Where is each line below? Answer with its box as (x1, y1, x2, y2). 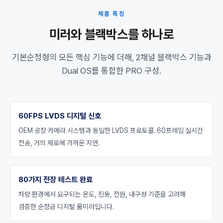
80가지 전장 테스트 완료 (18, 175, 93, 184)
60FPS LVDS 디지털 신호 (18, 111, 101, 120)
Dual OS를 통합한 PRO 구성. (62, 66, 161, 76)
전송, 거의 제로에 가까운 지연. (18, 139, 100, 147)
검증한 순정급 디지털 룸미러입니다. (18, 203, 114, 211)
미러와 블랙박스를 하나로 (49, 27, 174, 42)
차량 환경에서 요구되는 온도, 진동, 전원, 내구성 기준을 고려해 (18, 190, 186, 198)
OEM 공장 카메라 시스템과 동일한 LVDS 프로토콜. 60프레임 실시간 (18, 126, 203, 134)
